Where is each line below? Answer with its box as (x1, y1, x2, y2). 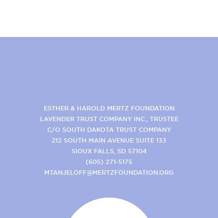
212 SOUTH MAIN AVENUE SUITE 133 (52, 137, 166, 144)
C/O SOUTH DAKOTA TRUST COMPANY (47, 126, 171, 133)
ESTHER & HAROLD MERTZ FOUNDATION (43, 105, 175, 112)
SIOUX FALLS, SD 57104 (71, 147, 147, 155)
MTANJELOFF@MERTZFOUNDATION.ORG (44, 169, 174, 176)
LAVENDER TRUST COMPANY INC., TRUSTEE (39, 115, 179, 123)
